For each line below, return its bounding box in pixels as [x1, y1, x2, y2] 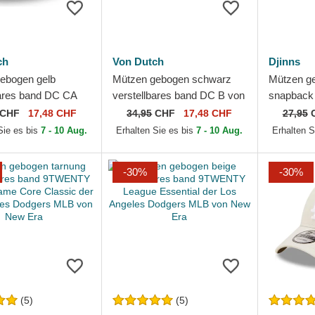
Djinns [268, 56, 300, 68]
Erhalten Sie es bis [116, 125, 197, 136]
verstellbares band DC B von [112, 89, 245, 102]
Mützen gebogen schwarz [112, 73, 232, 86]
